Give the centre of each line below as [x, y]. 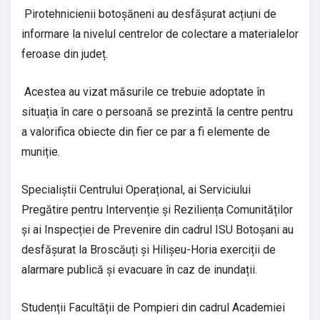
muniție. [41, 152]
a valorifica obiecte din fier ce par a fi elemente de [146, 132]
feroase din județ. [65, 54]
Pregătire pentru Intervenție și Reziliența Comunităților [157, 210]
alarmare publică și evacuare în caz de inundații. [139, 270]
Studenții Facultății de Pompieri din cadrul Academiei [153, 308]
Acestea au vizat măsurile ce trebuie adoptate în [143, 92]
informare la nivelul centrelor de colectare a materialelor [160, 34]
